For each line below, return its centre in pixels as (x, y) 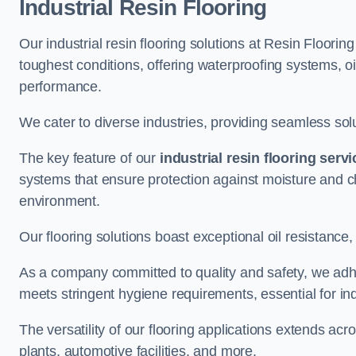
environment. (60, 201)
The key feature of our (89, 158)
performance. (60, 87)
